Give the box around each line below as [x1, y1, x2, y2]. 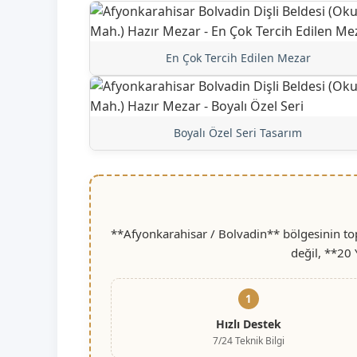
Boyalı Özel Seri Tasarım [174, 124, 303, 140]
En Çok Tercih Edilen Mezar [165, 49, 311, 65]
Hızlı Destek [215, 316, 281, 331]
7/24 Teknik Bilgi [212, 333, 284, 347]
